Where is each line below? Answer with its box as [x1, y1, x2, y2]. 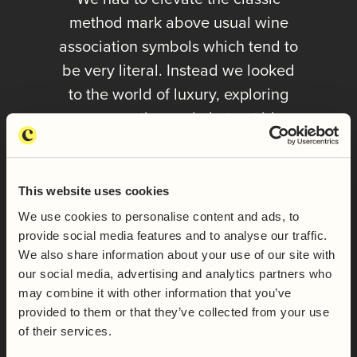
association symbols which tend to [59, 34, 298, 59]
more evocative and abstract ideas [57, 106, 300, 131]
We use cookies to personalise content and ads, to [18, 209, 300, 223]
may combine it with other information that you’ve [18, 285, 292, 300]
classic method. [124, 178, 233, 202]
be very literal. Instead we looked [62, 58, 295, 83]
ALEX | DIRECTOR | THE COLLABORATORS [72, 233, 285, 251]
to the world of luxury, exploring [69, 82, 288, 107]
